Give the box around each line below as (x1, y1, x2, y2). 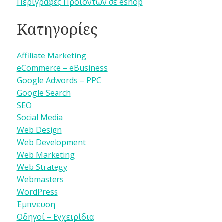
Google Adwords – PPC (16, 75, 101, 86)
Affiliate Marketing (16, 50, 86, 61)
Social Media (16, 112, 63, 123)
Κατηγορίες (16, 19, 97, 40)
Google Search (16, 87, 71, 99)
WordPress (16, 186, 58, 198)
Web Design (16, 124, 62, 136)
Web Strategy (16, 162, 67, 173)
